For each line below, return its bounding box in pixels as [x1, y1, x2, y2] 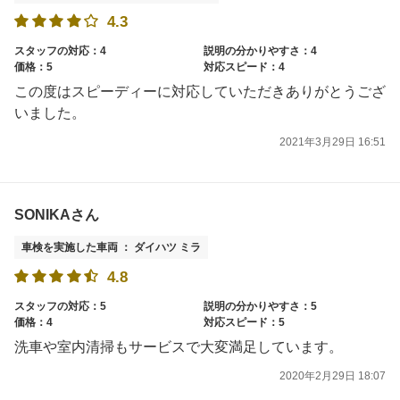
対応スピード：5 [204, 315, 285, 329]
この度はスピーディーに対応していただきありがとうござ [14, 84, 386, 100]
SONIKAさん [14, 206, 99, 222]
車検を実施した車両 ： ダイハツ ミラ [21, 240, 201, 254]
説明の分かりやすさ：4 [204, 45, 317, 58]
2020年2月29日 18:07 [279, 370, 386, 383]
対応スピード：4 [204, 61, 285, 74]
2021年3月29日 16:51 [279, 136, 386, 149]
